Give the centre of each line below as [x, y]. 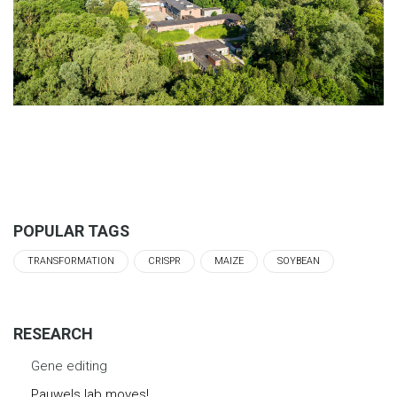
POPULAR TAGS [71, 231]
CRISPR [164, 261]
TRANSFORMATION [71, 261]
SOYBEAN [299, 261]
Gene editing [69, 366]
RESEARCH [53, 334]
